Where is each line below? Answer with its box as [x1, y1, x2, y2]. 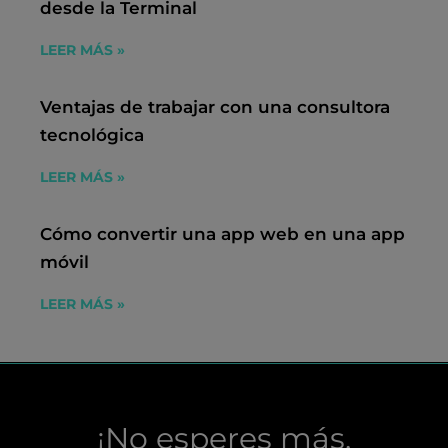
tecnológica [40, 124, 144, 145]
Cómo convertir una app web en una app [40, 223, 405, 244]
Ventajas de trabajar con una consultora [40, 96, 390, 117]
